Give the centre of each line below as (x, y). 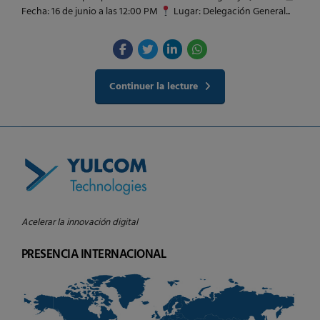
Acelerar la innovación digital (80, 223)
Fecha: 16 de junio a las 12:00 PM (91, 12)
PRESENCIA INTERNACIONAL (94, 254)
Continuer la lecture (154, 86)
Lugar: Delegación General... (230, 12)
